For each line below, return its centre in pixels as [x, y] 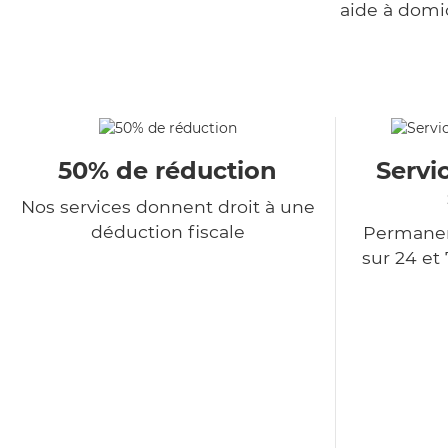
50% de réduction [167, 171]
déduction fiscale [167, 232]
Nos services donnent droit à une [167, 207]
